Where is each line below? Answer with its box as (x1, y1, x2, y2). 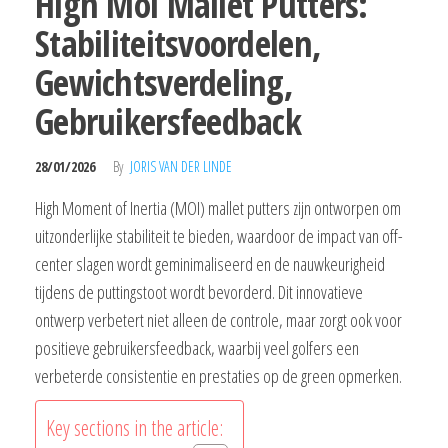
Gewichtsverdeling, (35, 58, 294, 108)
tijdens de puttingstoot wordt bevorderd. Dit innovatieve (35, 280, 363, 305)
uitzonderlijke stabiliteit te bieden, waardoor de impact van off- (35, 224, 403, 249)
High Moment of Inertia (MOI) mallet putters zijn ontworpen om (35, 196, 401, 221)
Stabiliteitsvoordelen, (35, 19, 322, 69)
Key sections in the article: (46, 413, 223, 443)
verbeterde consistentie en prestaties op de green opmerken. (35, 364, 402, 389)
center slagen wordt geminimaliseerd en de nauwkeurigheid (35, 252, 385, 277)
